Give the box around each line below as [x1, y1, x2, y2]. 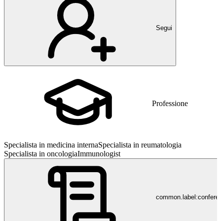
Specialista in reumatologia [98, 141, 182, 149]
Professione [152, 99, 188, 108]
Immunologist [77, 149, 120, 158]
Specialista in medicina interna [4, 141, 98, 149]
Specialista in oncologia [4, 149, 77, 158]
